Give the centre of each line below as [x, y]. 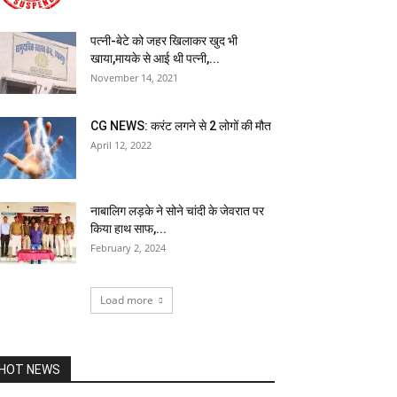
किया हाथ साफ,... [128, 229]
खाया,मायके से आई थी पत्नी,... [155, 58]
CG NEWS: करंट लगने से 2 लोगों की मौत [181, 126]
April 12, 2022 [121, 145]
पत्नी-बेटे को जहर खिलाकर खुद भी [164, 41]
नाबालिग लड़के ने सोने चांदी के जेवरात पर [177, 211]
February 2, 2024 [128, 248]
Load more [126, 300]
